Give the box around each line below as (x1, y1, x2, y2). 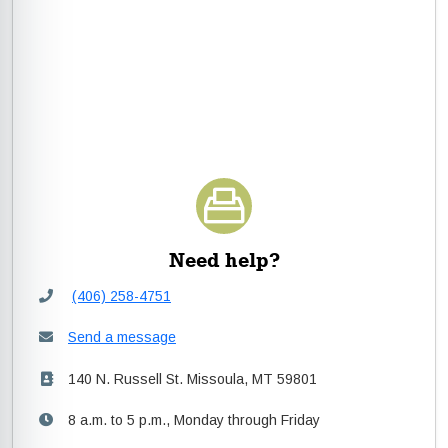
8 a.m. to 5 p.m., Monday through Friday (68, 412, 320, 429)
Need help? (168, 247, 280, 272)
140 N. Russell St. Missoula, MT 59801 (68, 370, 317, 387)
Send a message (68, 329, 176, 346)
